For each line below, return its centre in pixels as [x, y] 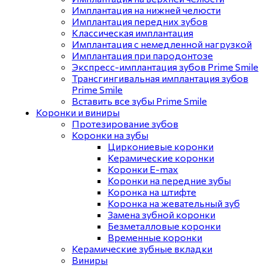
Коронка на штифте [152, 192]
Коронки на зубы [110, 135]
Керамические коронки [161, 158]
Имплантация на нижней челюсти [146, 10]
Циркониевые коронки [161, 146]
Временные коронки [155, 237]
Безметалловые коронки [164, 226]
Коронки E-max [143, 169]
